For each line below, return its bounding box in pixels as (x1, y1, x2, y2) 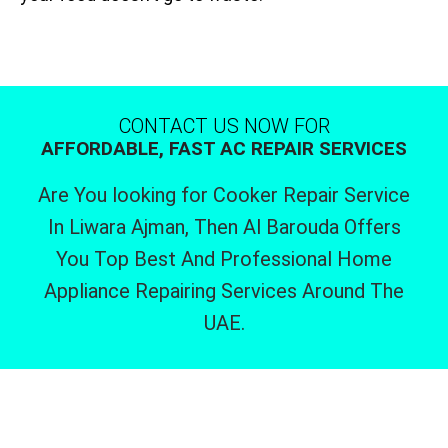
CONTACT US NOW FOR (118, 114, 330, 139)
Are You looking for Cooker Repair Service (38, 183, 410, 208)
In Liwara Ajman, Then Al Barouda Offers (47, 215, 401, 240)
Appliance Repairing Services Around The (44, 279, 404, 304)
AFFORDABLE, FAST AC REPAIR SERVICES (41, 137, 407, 161)
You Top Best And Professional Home (56, 247, 392, 272)
